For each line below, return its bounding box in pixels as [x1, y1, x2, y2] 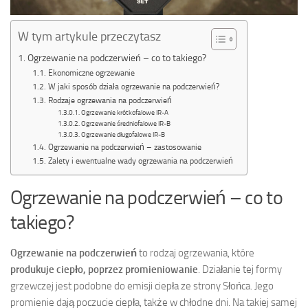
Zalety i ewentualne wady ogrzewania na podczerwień [47, 155, 233, 166]
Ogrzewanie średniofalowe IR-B [80, 119, 170, 128]
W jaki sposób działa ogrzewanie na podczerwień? [47, 81, 219, 91]
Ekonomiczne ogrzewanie [47, 67, 135, 78]
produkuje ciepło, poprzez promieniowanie [10, 263, 198, 276]
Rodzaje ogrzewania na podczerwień [47, 95, 172, 105]
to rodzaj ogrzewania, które [137, 246, 254, 259]
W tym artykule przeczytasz [18, 29, 161, 45]
